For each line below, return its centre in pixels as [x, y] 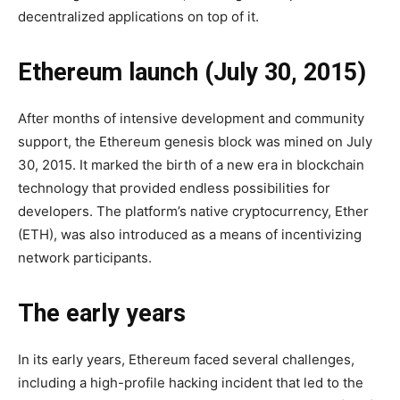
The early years [102, 314]
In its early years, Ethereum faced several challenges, [186, 360]
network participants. [85, 258]
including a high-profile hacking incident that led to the [191, 383]
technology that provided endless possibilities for [174, 188]
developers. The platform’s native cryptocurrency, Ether [193, 212]
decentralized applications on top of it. [138, 17]
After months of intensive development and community [191, 119]
